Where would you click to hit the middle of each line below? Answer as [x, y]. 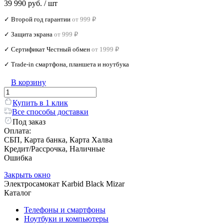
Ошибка [18, 157]
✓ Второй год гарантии [37, 19]
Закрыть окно [27, 174]
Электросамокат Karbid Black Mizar [64, 183]
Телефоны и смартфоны [65, 209]
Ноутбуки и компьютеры [66, 218]
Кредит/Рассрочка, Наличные [54, 148]
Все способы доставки [50, 111]
